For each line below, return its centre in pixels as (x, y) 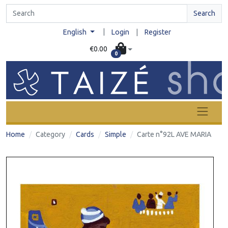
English (76, 32)
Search (204, 13)
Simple (116, 134)
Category (50, 134)
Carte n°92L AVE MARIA (174, 134)
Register (158, 32)
